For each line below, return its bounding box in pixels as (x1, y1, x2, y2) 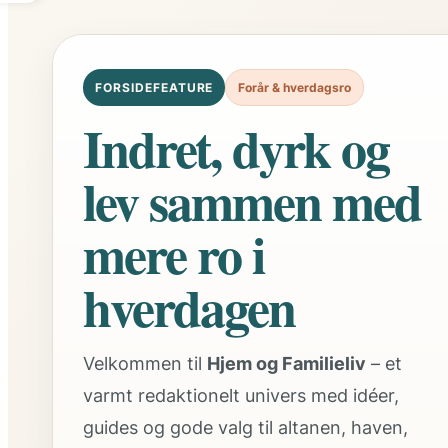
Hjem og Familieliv (207, 353, 366, 375)
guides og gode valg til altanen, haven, (83, 417, 408, 439)
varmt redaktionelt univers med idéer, (83, 385, 399, 407)
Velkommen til (83, 353, 207, 375)
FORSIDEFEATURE (95, 80, 214, 96)
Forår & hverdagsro (238, 80, 352, 96)
